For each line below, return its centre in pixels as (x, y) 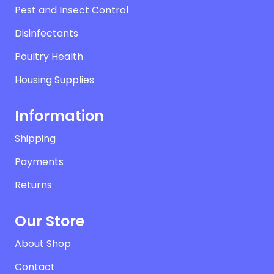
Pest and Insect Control (72, 10)
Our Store (50, 221)
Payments (39, 162)
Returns (33, 185)
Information (59, 116)
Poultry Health (49, 57)
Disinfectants (46, 34)
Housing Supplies (54, 80)
